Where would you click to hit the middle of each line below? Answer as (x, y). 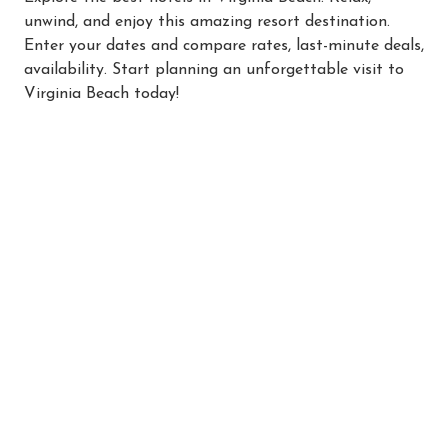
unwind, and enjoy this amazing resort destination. (207, 21)
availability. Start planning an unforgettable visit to (214, 69)
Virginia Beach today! (101, 93)
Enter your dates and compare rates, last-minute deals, (224, 45)
